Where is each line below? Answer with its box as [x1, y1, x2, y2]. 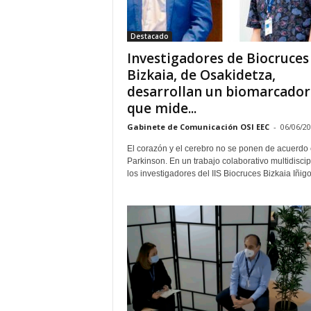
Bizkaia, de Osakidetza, [126, 66, 276, 84]
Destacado [130, 31, 169, 41]
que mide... [126, 99, 196, 117]
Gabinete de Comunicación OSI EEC [126, 121, 269, 132]
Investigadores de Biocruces [126, 49, 309, 67]
